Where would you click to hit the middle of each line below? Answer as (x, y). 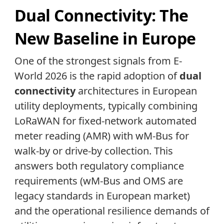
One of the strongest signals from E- (98, 60)
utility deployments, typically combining (106, 105)
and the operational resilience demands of (112, 210)
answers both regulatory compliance (99, 165)
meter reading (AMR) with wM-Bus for (101, 135)
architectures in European (136, 90)
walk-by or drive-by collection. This (93, 150)
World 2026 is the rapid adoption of (97, 75)
